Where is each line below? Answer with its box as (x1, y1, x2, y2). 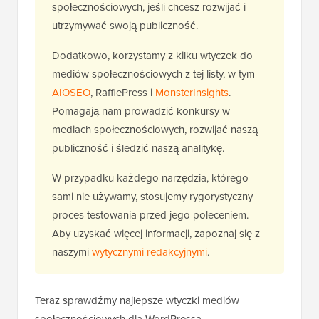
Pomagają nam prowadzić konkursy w (52, 103, 230, 120)
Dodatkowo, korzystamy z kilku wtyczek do (52, 48, 253, 64)
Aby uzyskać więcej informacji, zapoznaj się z (52, 226, 260, 242)
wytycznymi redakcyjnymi (92, 244, 207, 261)
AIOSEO (52, 85, 90, 101)
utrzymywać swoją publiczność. (52, 18, 198, 34)
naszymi (52, 244, 92, 261)
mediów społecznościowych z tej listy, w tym (52, 66, 255, 83)
